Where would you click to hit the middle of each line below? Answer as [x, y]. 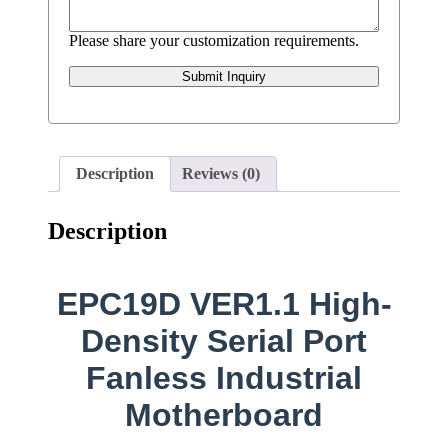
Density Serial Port [224, 341]
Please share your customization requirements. [214, 40]
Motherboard [224, 415]
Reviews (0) [221, 173]
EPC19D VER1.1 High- [224, 304]
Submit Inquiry [224, 76]
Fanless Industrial [224, 378]
